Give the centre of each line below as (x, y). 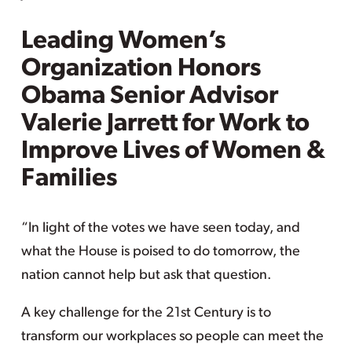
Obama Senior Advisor (149, 97)
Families (69, 179)
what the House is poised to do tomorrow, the (160, 252)
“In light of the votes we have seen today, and (160, 228)
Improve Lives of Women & (173, 152)
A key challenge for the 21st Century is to (146, 313)
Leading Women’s (123, 42)
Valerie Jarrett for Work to (165, 124)
